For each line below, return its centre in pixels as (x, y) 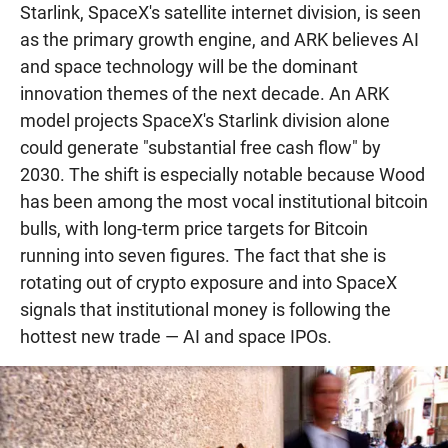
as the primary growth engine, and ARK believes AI (219, 40)
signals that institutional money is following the (205, 310)
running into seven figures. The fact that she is (203, 256)
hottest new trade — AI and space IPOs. (176, 337)
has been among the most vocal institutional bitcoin (224, 202)
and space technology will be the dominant (189, 67)
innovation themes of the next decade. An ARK (204, 94)
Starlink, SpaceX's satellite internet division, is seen (220, 13)
